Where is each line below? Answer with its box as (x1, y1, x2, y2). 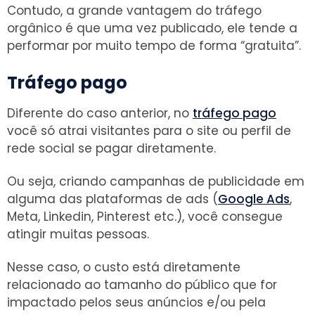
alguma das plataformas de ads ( (7, 190, 218, 207)
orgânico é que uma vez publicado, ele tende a (7, 19, 297, 37)
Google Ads (218, 190, 290, 207)
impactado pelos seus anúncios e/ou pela (7, 293, 266, 311)
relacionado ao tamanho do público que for (7, 276, 277, 293)
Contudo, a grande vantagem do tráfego (7, 1, 262, 19)
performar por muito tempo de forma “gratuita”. (7, 37, 301, 54)
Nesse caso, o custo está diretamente (7, 258, 240, 276)
